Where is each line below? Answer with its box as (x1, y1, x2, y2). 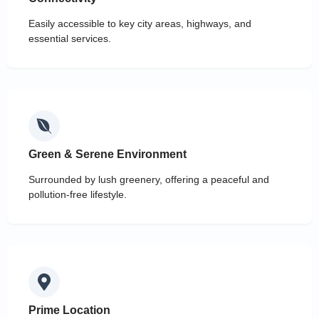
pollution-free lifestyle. (28, 189, 127, 201)
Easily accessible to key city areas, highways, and (28, 18, 251, 30)
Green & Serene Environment (28, 148, 187, 161)
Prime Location (28, 304, 110, 317)
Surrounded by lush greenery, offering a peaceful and (28, 174, 269, 186)
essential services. (28, 33, 111, 45)
